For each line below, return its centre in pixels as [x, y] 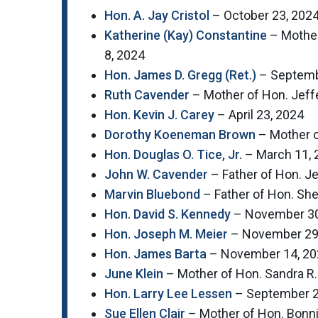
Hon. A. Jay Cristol [157, 16]
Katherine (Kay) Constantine [186, 35]
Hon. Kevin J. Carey [159, 115]
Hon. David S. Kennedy [168, 214]
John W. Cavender [156, 175]
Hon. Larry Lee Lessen [168, 294]
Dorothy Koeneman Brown [180, 135]
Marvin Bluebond [152, 194]
